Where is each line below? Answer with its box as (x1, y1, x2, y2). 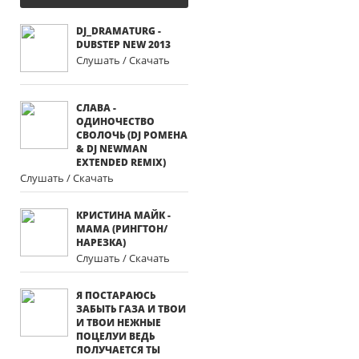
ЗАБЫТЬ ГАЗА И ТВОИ (76, 302, 186, 316)
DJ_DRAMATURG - (76, 24, 161, 38)
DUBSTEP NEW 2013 (76, 38, 171, 51)
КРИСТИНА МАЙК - (76, 208, 171, 222)
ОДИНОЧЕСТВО (76, 115, 155, 128)
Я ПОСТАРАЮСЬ (76, 288, 155, 302)
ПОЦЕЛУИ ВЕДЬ (76, 329, 155, 343)
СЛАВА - (76, 101, 116, 115)
